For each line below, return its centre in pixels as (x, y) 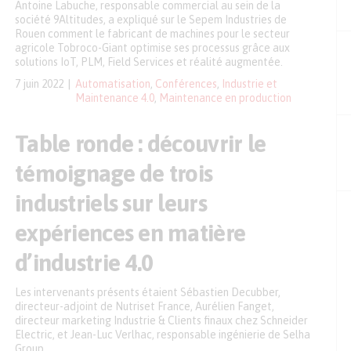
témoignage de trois (114, 173)
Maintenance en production (225, 98)
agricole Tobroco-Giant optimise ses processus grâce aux (152, 48)
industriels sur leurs (111, 203)
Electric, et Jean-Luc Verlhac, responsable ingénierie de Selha (163, 335)
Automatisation (113, 84)
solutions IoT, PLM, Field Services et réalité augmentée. (149, 62)
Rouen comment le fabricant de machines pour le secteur (152, 34)
